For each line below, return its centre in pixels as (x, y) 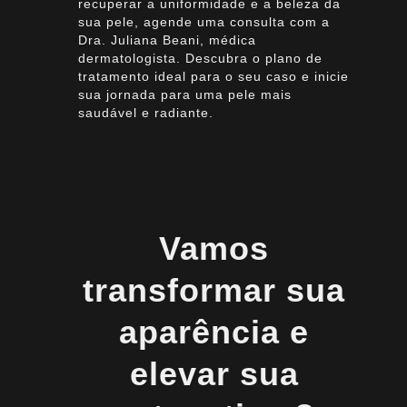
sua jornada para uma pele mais (184, 94)
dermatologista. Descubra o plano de (200, 58)
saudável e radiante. (145, 112)
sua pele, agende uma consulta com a (203, 21)
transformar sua (214, 291)
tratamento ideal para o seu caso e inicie (213, 76)
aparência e (214, 333)
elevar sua (214, 374)
